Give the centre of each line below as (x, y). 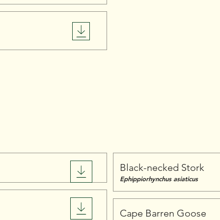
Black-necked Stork (162, 167)
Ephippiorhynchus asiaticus (159, 179)
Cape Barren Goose (163, 213)
